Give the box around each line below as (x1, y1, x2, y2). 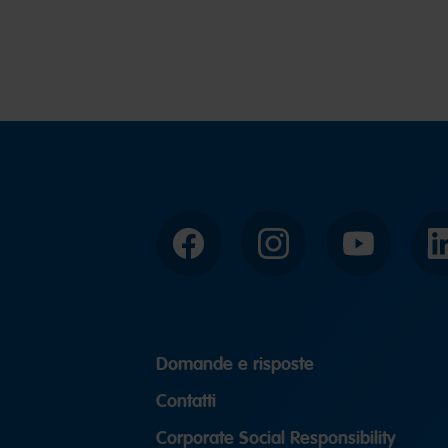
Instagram (271, 240, 340, 261)
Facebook (186, 240, 252, 261)
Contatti (155, 388, 216, 413)
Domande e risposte (155, 351, 314, 376)
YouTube (356, 240, 414, 261)
